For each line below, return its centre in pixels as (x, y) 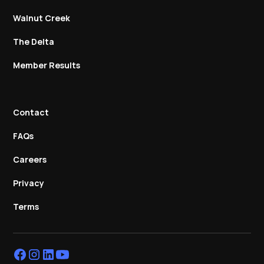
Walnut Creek (42, 18)
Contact (31, 113)
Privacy (29, 183)
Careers (30, 160)
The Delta (34, 42)
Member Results (47, 65)
